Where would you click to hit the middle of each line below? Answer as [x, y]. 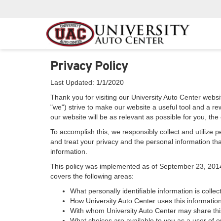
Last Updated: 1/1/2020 [87, 82]
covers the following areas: [92, 176]
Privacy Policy [89, 66]
